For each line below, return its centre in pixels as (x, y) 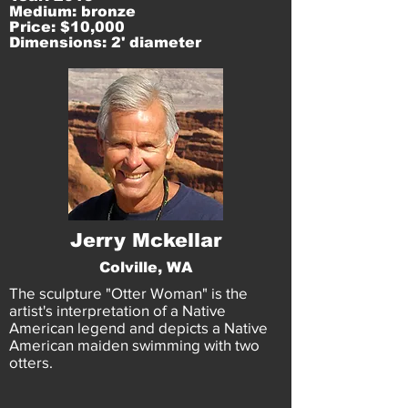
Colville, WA (146, 267)
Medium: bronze (72, 11)
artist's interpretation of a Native (117, 310)
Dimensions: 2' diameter (105, 42)
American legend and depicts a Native (138, 327)
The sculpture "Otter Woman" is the (128, 293)
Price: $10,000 (67, 27)
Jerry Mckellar (146, 240)
